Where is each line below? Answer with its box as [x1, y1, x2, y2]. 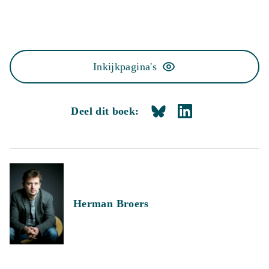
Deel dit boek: [71, 105, 139, 117]
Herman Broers [73, 198, 149, 210]
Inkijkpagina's [92, 61, 157, 73]
